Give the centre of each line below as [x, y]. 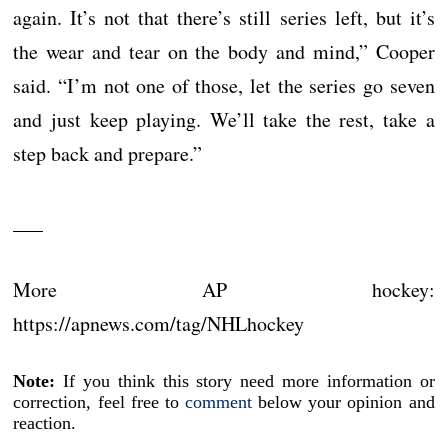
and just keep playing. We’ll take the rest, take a [224, 119]
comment [218, 402]
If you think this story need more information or [245, 381]
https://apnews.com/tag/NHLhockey [159, 323]
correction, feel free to [99, 402]
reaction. [45, 423]
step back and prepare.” [108, 153]
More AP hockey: [224, 289]
